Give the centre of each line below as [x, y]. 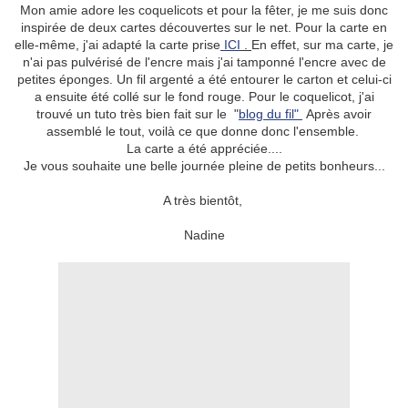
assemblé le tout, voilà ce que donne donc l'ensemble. [204, 132]
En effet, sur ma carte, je [322, 45]
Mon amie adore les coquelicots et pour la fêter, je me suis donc [204, 10]
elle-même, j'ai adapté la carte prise [117, 45]
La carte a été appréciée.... [204, 149]
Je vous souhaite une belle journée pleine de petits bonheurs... [204, 166]
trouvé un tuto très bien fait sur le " [138, 114]
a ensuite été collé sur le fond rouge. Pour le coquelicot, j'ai [204, 97]
